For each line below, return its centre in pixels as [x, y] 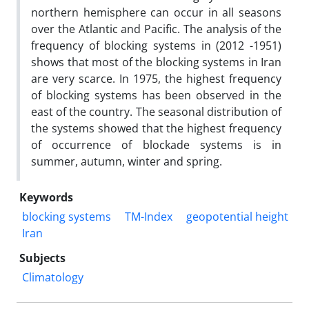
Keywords [46, 197]
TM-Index [149, 216]
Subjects [42, 258]
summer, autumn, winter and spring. [127, 161]
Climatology [53, 277]
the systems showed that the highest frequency [156, 128]
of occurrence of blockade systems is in [156, 144]
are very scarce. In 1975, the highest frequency [156, 78]
